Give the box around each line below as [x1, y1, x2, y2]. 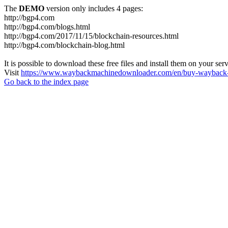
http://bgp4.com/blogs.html [4, 22, 90, 31]
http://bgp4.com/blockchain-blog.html [4, 41, 125, 49]
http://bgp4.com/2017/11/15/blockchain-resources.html [4, 32, 179, 40]
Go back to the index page [4, 77, 89, 86]
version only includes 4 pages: [44, 4, 143, 13]
